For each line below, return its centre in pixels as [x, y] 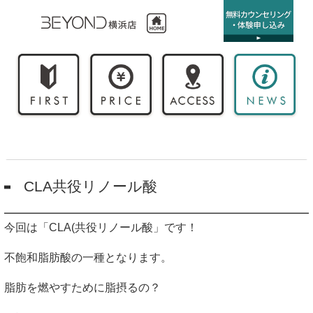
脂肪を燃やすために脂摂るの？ [82, 288]
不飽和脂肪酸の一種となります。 [88, 258]
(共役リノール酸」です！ [134, 228]
